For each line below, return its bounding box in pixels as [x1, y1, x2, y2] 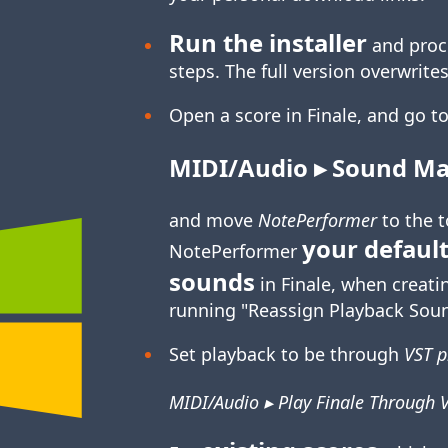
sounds [169, 265, 255, 299]
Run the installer [169, 26, 367, 60]
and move [169, 208, 258, 233]
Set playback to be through [169, 342, 404, 367]
